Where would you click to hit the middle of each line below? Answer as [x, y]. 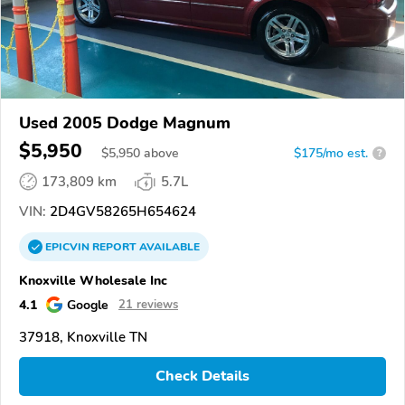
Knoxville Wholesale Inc [93, 280]
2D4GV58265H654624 [121, 211]
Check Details [202, 377]
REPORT [114, 246]
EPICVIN [69, 246]
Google [88, 304]
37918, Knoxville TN [83, 337]
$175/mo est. [331, 153]
